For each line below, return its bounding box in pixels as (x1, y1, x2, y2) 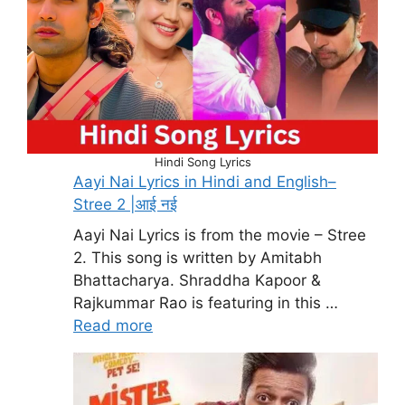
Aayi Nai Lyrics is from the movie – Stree (73, 225, 366, 244)
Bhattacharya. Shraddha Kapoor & (73, 270, 321, 289)
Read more (73, 316, 153, 334)
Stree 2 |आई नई (73, 195, 177, 214)
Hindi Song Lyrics (154, 155, 251, 170)
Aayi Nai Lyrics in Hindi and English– (73, 173, 336, 192)
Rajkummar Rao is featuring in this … (73, 293, 338, 312)
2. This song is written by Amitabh (73, 248, 322, 267)
